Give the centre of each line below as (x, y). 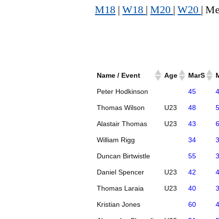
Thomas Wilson (121, 107)
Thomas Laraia (120, 188)
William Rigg (116, 140)
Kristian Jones (119, 204)
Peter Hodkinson (123, 91)
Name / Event (119, 75)
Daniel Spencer (121, 172)
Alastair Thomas (122, 123)
